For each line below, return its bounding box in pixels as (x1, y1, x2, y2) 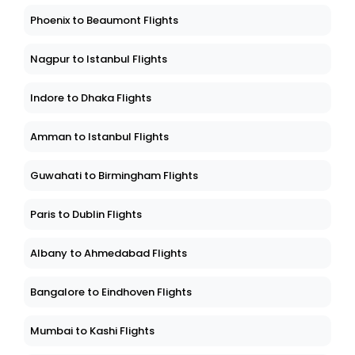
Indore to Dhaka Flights (30, 90, 151, 106)
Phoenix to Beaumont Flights (30, 13, 178, 29)
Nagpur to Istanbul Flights (30, 52, 167, 67)
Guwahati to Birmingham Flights (30, 168, 198, 184)
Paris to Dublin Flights (30, 207, 142, 223)
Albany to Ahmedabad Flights (30, 246, 187, 261)
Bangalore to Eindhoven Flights (30, 284, 192, 300)
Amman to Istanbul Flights (30, 129, 169, 145)
